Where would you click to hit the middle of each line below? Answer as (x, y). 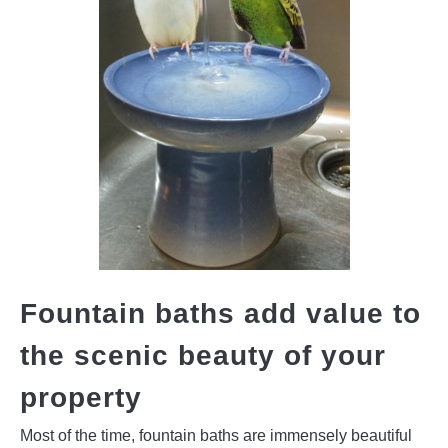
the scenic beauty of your (203, 356)
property (81, 398)
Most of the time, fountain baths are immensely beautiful (216, 436)
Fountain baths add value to (220, 314)
